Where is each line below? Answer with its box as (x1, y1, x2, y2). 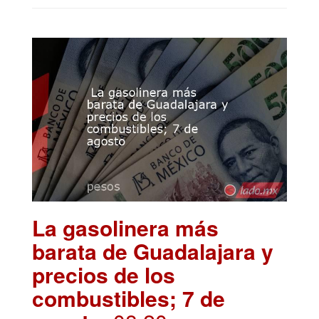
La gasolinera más (32, 211, 219, 243)
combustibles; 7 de (32, 282, 225, 313)
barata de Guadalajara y (32, 235, 273, 266)
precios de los (32, 258, 175, 290)
